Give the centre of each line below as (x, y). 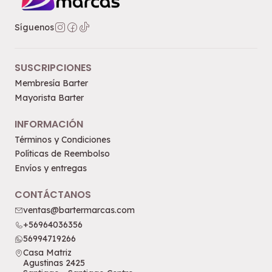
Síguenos (34, 28)
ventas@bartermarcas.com (79, 210)
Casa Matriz (47, 253)
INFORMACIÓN (49, 124)
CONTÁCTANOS (53, 194)
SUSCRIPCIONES (53, 68)
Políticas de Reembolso (62, 154)
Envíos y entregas (51, 168)
